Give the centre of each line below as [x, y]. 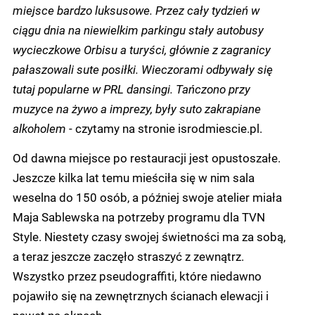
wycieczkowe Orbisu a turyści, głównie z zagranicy [142, 49]
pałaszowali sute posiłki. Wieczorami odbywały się [143, 69]
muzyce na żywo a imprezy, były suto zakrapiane [137, 108]
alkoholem [39, 128]
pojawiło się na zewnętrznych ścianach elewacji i [141, 295]
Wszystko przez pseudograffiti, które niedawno [137, 276]
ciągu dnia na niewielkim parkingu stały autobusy [138, 30]
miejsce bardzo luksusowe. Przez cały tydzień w [136, 10]
